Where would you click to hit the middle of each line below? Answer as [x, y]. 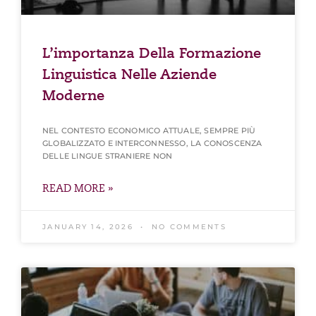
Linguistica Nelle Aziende [129, 74]
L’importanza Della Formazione [152, 53]
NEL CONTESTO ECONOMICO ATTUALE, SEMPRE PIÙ [149, 130]
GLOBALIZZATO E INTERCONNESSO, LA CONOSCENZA [152, 143]
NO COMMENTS [187, 226]
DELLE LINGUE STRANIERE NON [108, 156]
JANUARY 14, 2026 [90, 226]
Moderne [73, 95]
